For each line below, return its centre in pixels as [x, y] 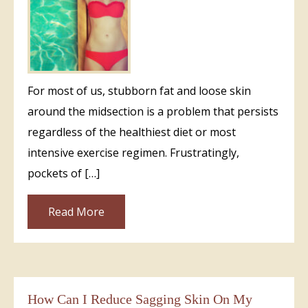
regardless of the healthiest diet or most [132, 132]
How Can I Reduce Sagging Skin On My [140, 299]
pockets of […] [64, 173]
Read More [76, 211]
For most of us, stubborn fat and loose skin [139, 90]
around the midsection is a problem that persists [153, 111]
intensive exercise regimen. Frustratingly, [133, 152]
